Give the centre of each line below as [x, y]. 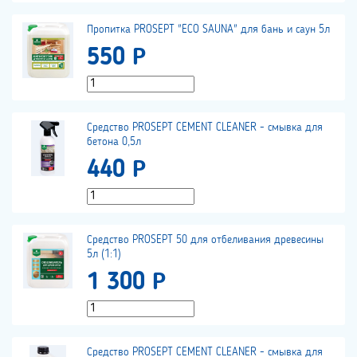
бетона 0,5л [114, 142]
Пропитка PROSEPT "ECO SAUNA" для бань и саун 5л [208, 30]
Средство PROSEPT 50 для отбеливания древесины [205, 240]
